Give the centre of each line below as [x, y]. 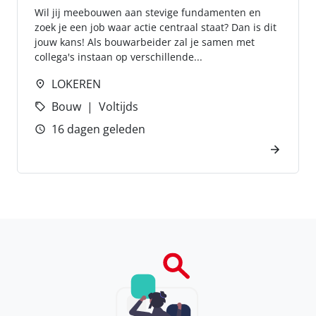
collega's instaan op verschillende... [119, 57]
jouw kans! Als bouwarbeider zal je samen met [145, 42]
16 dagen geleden [98, 129]
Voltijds [119, 107]
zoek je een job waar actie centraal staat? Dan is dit [156, 27]
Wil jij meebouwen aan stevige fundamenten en [148, 12]
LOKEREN [76, 84]
